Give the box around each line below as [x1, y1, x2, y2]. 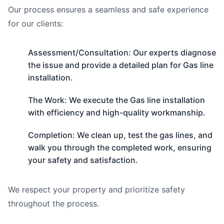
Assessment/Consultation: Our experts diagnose [28, 47, 216, 57]
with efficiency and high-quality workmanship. [28, 107, 205, 117]
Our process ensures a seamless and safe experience [8, 4, 208, 14]
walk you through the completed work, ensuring [28, 142, 211, 152]
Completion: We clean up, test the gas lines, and [28, 130, 212, 140]
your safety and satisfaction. [28, 155, 138, 165]
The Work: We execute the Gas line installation [28, 95, 205, 105]
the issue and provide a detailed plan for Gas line [28, 60, 213, 70]
